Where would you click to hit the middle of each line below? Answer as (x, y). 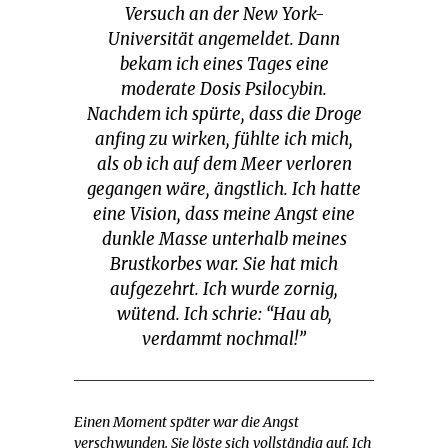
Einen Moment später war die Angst (186, 422)
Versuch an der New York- (224, 14)
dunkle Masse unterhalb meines (224, 239)
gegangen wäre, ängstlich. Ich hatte (224, 189)
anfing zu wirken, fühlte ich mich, (224, 139)
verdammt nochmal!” (224, 339)
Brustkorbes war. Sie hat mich (224, 264)
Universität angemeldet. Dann (224, 39)
